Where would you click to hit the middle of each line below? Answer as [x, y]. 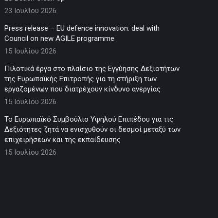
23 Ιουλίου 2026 [31, 10]
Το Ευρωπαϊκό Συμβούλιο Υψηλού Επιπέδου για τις [89, 119]
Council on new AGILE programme [60, 38]
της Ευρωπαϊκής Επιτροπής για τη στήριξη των [81, 79]
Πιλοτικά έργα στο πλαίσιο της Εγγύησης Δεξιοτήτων [92, 68]
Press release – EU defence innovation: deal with [82, 28]
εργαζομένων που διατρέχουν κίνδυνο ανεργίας [83, 89]
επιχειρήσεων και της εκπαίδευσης [63, 139]
